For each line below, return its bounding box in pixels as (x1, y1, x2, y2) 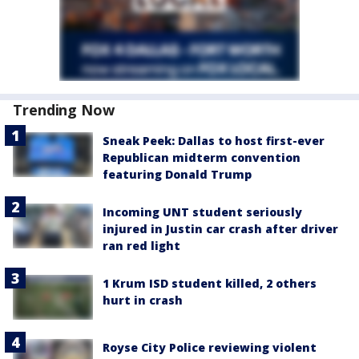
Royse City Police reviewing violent (103, 340, 317, 356)
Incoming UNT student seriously (103, 204, 302, 220)
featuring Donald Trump (103, 167, 252, 182)
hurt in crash (103, 292, 183, 308)
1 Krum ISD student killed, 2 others (103, 276, 317, 291)
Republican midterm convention (103, 150, 301, 165)
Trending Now (13, 100, 115, 119)
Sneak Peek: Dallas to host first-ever (103, 133, 325, 148)
